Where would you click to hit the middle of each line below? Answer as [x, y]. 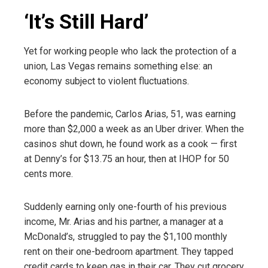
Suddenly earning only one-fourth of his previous [125, 206]
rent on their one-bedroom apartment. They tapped [129, 251]
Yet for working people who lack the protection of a [130, 51]
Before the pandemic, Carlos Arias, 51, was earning [130, 114]
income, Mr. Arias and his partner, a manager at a [124, 221]
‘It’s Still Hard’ [86, 21]
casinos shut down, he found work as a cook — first [130, 144]
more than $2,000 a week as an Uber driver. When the [134, 129]
